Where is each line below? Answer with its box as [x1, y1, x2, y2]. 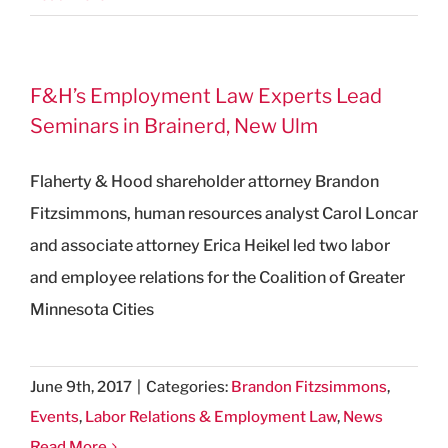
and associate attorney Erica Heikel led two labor [30, 235, 390, 255]
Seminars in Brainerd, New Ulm [30, 113, 318, 138]
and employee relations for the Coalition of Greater [30, 267, 405, 287]
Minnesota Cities [30, 299, 154, 319]
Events [30, 407, 79, 426]
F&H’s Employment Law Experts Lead [30, 83, 382, 108]
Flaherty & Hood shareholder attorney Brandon [30, 171, 379, 191]
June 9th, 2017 [30, 377, 132, 396]
